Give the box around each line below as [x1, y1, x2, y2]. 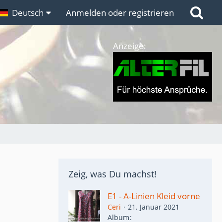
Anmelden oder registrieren [66, 6, 174, 18]
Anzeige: [113, 40, 146, 52]
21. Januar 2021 [128, 202, 179, 212]
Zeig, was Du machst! [68, 168, 157, 180]
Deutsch [12, 6, 44, 18]
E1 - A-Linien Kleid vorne [108, 190, 200, 202]
